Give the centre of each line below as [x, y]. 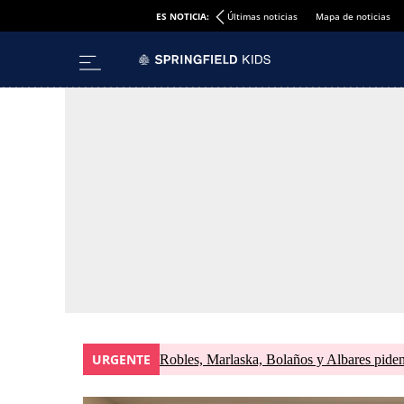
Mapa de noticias [353, 16]
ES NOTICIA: [182, 16]
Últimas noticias [262, 16]
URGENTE [121, 359]
